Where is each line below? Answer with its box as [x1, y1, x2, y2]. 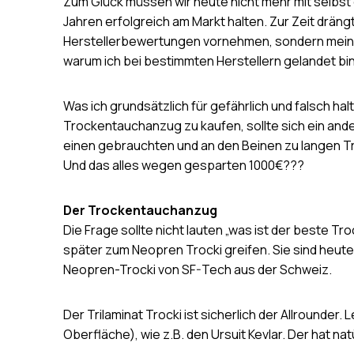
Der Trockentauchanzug [63, 201, 217, 219]
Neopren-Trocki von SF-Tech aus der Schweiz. [63, 260, 332, 278]
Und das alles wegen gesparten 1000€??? [63, 156, 304, 174]
